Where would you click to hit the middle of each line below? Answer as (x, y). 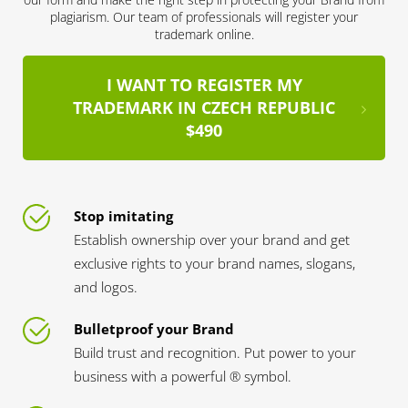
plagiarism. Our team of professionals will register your (204, 17)
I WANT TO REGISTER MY (204, 85)
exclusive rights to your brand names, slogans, (214, 263)
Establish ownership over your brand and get (212, 240)
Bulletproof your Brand (154, 329)
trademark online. (204, 34)
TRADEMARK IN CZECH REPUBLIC (204, 107)
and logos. (106, 287)
